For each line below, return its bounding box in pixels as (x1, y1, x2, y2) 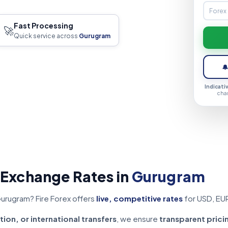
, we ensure (117, 214, 159, 223)
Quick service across (14, 32, 79, 40)
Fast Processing (14, 21, 73, 30)
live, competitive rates (96, 193, 183, 203)
